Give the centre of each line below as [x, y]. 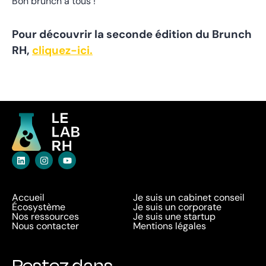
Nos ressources [45, 216]
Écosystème [39, 207]
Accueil [28, 197]
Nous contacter [45, 226]
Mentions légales [170, 226]
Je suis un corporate [177, 207]
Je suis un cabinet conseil [189, 197]
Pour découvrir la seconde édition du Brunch [132, 34]
